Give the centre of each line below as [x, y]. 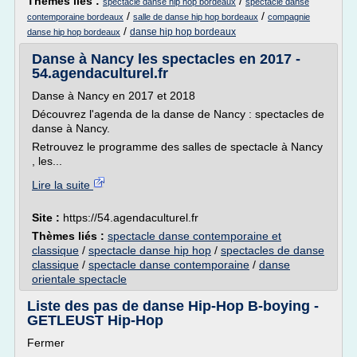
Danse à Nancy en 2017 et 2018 [114, 96]
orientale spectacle [79, 279]
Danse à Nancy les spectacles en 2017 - [166, 59]
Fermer [46, 343]
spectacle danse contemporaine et [194, 236]
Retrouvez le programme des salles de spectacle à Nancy [177, 147]
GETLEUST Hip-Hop [95, 320]
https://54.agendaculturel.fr [131, 218]
